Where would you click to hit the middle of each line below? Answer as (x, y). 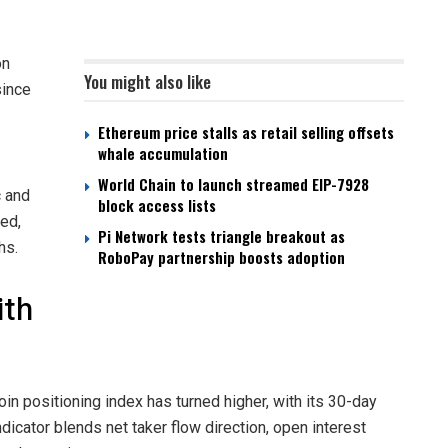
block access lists (157, 205)
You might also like (147, 82)
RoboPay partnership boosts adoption (221, 257)
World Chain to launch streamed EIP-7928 (233, 184)
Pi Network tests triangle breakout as (221, 236)
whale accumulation (163, 153)
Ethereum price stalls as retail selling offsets (246, 132)
